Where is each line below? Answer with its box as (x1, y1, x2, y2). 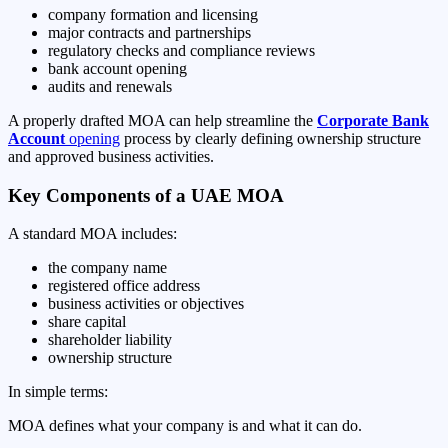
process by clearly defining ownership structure (120, 129, 421, 147)
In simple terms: (8, 383, 108, 401)
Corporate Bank (317, 111, 429, 129)
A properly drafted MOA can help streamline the (8, 111, 317, 129)
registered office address (48, 277, 200, 295)
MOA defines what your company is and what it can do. (8, 417, 362, 435)
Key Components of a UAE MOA (8, 184, 284, 206)
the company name (48, 259, 167, 277)
